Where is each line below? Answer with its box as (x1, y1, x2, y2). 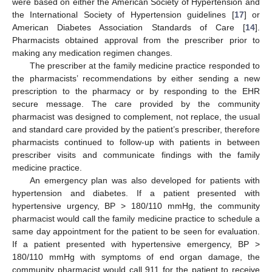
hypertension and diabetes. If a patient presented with (12, 188, 260, 199)
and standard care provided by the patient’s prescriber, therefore (12, 124, 260, 135)
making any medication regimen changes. (12, 48, 172, 58)
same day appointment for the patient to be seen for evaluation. (12, 226, 260, 237)
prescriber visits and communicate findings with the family (12, 150, 260, 160)
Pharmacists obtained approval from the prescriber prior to (12, 35, 260, 46)
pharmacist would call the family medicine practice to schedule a (12, 214, 260, 224)
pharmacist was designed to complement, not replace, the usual (12, 112, 260, 122)
